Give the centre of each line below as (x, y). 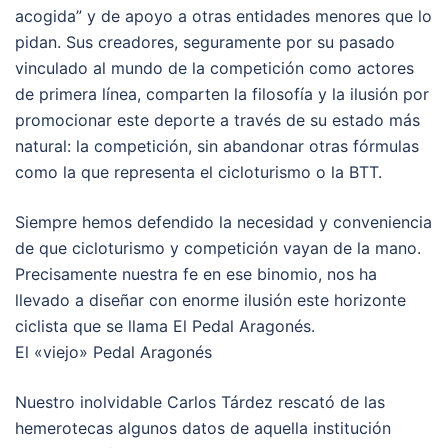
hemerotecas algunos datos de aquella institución (203, 427)
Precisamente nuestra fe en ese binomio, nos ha (196, 273)
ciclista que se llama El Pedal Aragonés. (165, 325)
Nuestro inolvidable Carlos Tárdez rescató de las (200, 401)
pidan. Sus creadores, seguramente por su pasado (205, 41)
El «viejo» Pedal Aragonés (113, 351)
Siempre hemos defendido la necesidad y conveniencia (223, 221)
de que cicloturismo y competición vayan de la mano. (218, 247)
